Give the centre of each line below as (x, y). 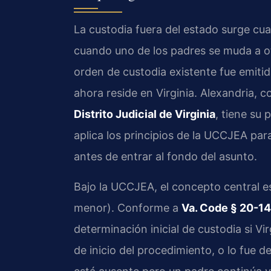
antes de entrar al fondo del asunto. (165, 157)
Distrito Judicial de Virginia (145, 114)
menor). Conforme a (128, 207)
